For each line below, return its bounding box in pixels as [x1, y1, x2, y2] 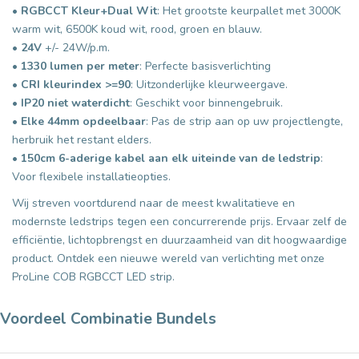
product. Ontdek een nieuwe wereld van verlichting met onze [12, 250, 325, 266]
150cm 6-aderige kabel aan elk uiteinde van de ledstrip [21, 150, 321, 166]
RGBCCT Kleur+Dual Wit [21, 2, 157, 18]
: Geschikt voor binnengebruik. [130, 95, 283, 111]
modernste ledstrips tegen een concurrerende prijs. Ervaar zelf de [12, 213, 347, 229]
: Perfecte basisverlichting [139, 58, 271, 74]
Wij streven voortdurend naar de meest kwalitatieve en [12, 195, 295, 211]
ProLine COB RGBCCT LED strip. [12, 268, 175, 284]
